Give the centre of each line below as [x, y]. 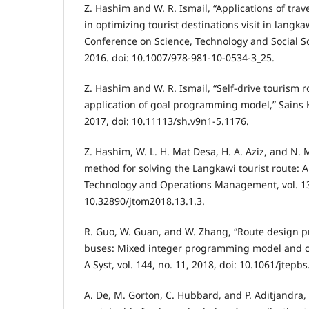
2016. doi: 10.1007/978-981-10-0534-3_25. [179, 58]
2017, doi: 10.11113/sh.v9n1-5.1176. [167, 121]
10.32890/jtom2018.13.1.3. [144, 201]
